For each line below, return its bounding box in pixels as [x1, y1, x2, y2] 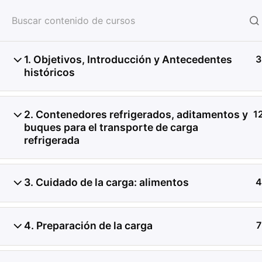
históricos [24, 66, 75, 78]
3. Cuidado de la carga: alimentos [24, 176, 189, 188]
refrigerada [24, 134, 80, 146]
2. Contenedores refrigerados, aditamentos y [24, 108, 248, 120]
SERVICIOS [171, 19, 222, 31]
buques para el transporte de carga [24, 121, 198, 133]
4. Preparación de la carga [24, 219, 153, 232]
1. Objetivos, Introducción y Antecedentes [24, 53, 232, 65]
